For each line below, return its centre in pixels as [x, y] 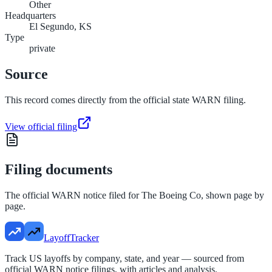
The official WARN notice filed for [73, 195]
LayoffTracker [71, 237]
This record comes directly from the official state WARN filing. [125, 100]
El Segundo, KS [60, 27]
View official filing [41, 127]
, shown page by [233, 195]
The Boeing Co [171, 195]
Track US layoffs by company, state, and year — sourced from [124, 258]
